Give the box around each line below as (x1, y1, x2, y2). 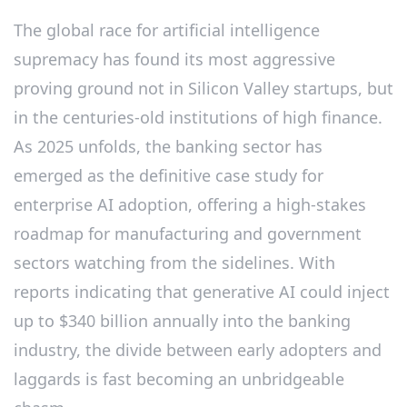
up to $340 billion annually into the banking (14, 309, 351, 332)
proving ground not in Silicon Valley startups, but (14, 76, 393, 99)
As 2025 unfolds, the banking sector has (14, 134, 323, 157)
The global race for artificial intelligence (14, 18, 320, 41)
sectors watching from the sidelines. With (14, 251, 335, 273)
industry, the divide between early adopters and (14, 338, 382, 361)
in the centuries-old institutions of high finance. (14, 105, 382, 128)
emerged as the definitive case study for (14, 164, 323, 186)
